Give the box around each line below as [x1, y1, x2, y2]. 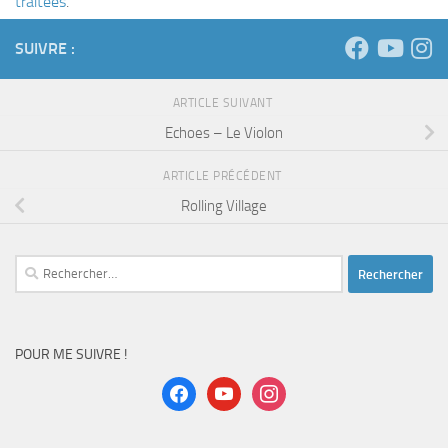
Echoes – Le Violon [165, 123, 283, 142]
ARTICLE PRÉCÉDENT [163, 169, 285, 184]
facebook [161, 379, 218, 398]
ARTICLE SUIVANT [172, 96, 276, 111]
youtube [206, 379, 258, 398]
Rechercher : [14, 257, 91, 276]
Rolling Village [181, 196, 267, 215]
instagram [251, 379, 314, 398]
